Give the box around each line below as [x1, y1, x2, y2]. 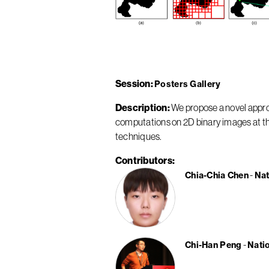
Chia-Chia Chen [185, 170, 249, 181]
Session [115, 77, 151, 89]
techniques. [115, 130, 162, 142]
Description [115, 101, 168, 113]
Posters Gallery [154, 79, 221, 89]
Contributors [115, 154, 172, 166]
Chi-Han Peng [185, 240, 242, 250]
